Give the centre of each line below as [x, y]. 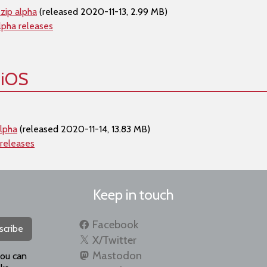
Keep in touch [133, 195]
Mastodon [117, 255]
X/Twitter [114, 240]
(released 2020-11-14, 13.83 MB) [84, 129]
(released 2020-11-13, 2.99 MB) [102, 12]
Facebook [115, 224]
